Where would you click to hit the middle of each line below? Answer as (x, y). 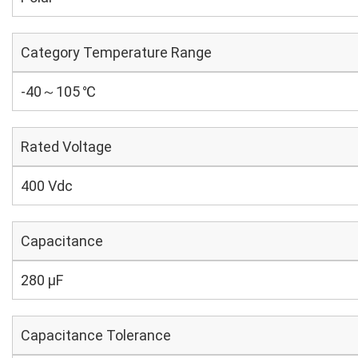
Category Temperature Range (116, 52)
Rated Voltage (66, 147)
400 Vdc (47, 186)
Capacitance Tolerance (96, 335)
